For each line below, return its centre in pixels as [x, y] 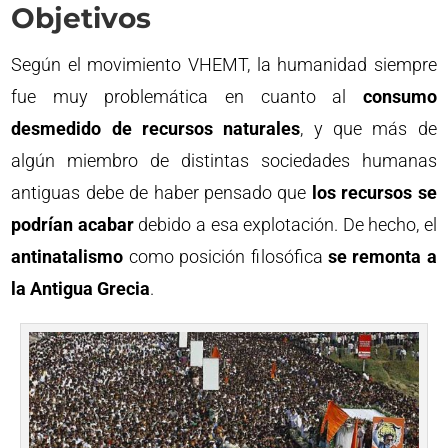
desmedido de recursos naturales [156, 128]
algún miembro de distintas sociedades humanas [224, 160]
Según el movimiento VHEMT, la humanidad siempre [224, 64]
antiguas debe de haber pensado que [161, 192]
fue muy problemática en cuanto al [187, 96]
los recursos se [374, 192]
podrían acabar [72, 224]
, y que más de [368, 128]
